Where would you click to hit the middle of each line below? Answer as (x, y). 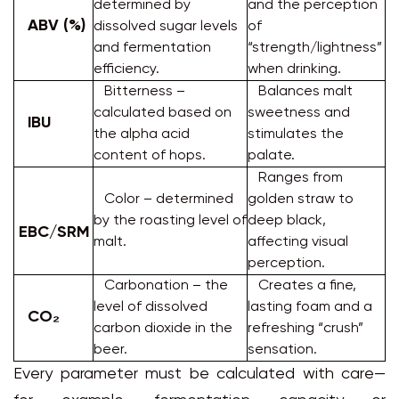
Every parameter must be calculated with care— (199, 375)
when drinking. (294, 69)
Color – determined (163, 199)
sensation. (282, 350)
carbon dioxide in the (163, 329)
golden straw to (301, 199)
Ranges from (295, 178)
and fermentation (152, 48)
